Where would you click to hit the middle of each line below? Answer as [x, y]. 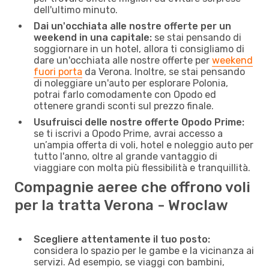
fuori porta [58, 71]
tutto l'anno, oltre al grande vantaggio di [125, 156]
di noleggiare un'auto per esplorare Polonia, [131, 83]
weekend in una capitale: [93, 37]
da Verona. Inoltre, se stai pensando [164, 71]
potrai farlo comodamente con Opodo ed [125, 94]
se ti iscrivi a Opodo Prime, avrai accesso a [128, 133]
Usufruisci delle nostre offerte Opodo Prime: [139, 122]
